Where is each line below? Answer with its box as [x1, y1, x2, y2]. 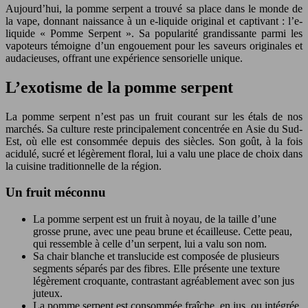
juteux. [33, 287, 63, 300]
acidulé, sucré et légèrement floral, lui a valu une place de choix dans [5, 147, 302, 159]
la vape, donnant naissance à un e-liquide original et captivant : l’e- [5, 14, 302, 27]
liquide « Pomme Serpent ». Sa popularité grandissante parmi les [5, 27, 302, 39]
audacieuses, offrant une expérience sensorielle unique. [5, 52, 243, 64]
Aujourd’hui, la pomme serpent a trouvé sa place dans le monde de [5, 2, 302, 14]
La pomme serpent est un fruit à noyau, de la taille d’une [33, 213, 276, 225]
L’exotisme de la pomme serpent [5, 78, 233, 96]
